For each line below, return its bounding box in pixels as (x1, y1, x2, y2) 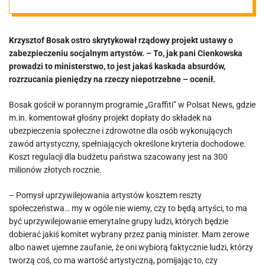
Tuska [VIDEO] (27, 103, 214, 135)
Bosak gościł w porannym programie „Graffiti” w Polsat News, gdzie (9, 100, 256, 109)
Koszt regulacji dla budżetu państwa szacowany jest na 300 (9, 152, 228, 161)
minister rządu (27, 70, 221, 103)
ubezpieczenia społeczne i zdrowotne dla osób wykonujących (9, 126, 232, 135)
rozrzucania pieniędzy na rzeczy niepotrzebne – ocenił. (9, 75, 215, 84)
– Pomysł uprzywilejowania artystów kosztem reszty (9, 190, 202, 200)
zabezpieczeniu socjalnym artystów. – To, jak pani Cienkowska (9, 49, 243, 58)
